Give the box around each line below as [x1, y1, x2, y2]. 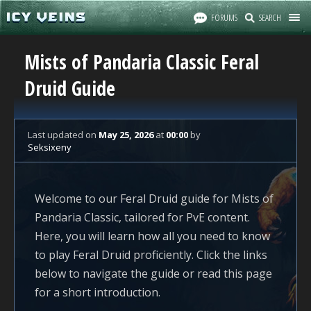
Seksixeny [28, 141, 72, 153]
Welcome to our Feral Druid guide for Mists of [35, 191, 274, 206]
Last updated [28, 128, 85, 141]
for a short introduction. [35, 285, 160, 300]
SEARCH [259, 11, 281, 24]
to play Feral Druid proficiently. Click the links [35, 247, 267, 262]
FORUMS [211, 11, 237, 24]
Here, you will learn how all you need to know [35, 228, 270, 244]
